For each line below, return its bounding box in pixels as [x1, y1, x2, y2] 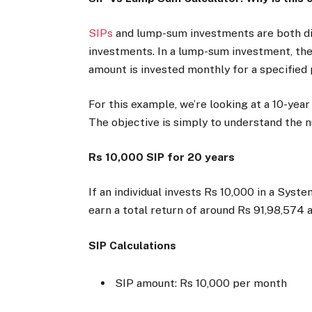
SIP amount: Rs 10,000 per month [115, 276, 290, 290]
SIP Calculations [88, 238, 180, 252]
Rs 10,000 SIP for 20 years [88, 150, 235, 164]
